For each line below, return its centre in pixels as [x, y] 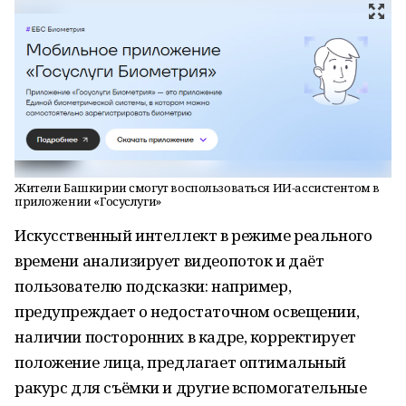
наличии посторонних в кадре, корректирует [185, 337]
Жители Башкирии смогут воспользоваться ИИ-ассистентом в [197, 188]
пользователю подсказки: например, [153, 286]
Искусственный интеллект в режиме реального [193, 235]
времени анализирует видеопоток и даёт [169, 261]
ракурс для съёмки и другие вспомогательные [191, 387]
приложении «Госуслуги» [88, 201]
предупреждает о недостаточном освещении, [187, 311]
